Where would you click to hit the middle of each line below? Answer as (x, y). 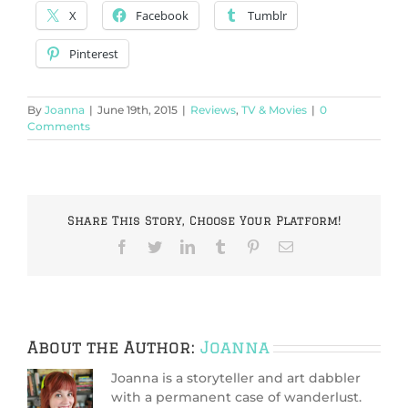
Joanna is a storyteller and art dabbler (236, 378)
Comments (59, 127)
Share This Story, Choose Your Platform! (204, 220)
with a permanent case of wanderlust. (236, 398)
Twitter (182, 246)
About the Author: (114, 347)
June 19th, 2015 (138, 110)
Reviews (213, 110)
